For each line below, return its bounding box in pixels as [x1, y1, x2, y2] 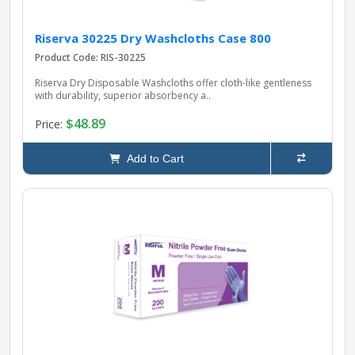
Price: [35, 116, 66, 132]
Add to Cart [120, 152, 184, 166]
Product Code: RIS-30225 [35, 51, 146, 65]
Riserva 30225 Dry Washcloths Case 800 [35, 30, 271, 47]
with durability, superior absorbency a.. [35, 89, 211, 103]
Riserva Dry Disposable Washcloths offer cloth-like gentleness [35, 76, 311, 90]
